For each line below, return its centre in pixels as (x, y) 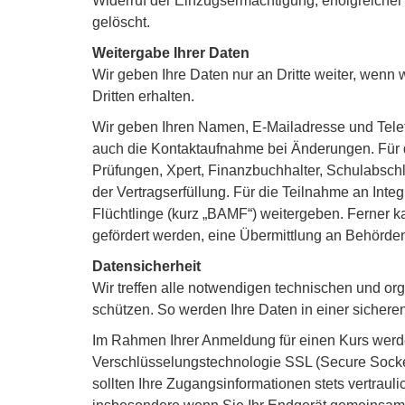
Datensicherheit (146, 266)
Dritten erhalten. (143, 96)
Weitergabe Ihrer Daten (171, 52)
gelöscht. (123, 22)
